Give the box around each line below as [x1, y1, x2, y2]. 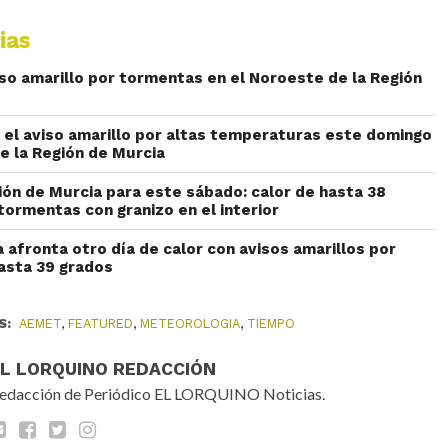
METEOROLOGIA [140, 315, 241, 331]
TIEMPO [247, 315, 296, 331]
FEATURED [68, 315, 134, 331]
